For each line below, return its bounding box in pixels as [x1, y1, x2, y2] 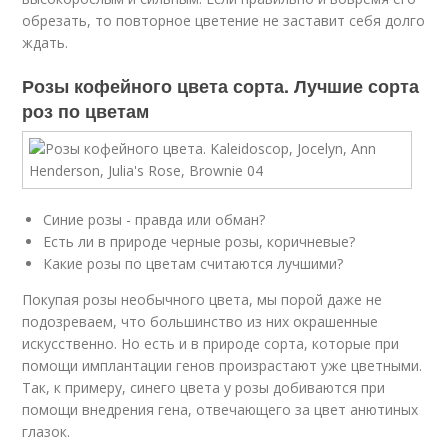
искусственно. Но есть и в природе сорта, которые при [22, 334, 400, 353]
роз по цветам [22, 98, 150, 124]
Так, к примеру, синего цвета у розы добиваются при [22, 378, 386, 397]
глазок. [22, 422, 71, 441]
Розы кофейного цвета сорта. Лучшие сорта [22, 73, 420, 99]
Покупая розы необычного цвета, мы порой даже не [22, 290, 383, 309]
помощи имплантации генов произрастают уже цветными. [22, 356, 423, 375]
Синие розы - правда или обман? [43, 210, 266, 229]
